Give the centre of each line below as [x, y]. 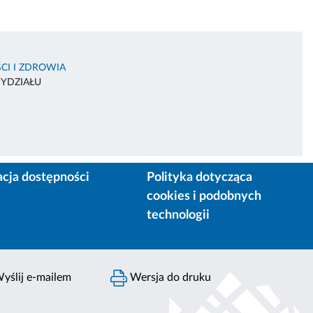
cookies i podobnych [204, 196]
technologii [179, 215]
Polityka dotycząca [200, 177]
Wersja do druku [169, 277]
